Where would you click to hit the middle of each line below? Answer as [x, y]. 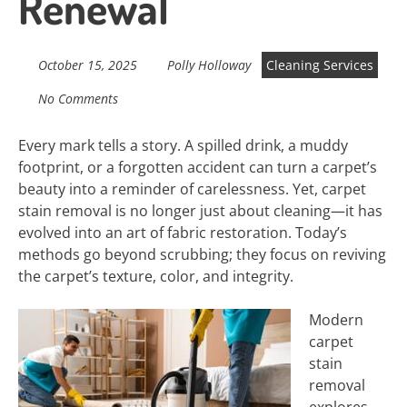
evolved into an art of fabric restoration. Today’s [183, 233]
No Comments [78, 99]
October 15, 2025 [87, 65]
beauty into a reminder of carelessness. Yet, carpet [192, 189]
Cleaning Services [320, 65]
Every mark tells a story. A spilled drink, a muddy [183, 145]
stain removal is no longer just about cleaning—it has [200, 211]
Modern [336, 320]
